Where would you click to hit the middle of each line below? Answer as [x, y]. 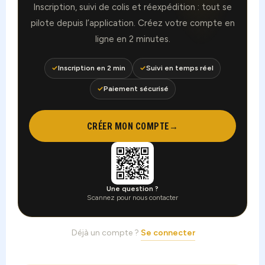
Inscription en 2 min [92, 68]
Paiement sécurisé [136, 89]
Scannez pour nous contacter [132, 198]
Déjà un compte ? [106, 233]
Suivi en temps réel [180, 68]
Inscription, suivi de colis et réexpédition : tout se [132, 7]
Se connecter [168, 233]
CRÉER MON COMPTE [128, 126]
